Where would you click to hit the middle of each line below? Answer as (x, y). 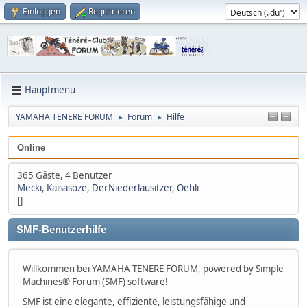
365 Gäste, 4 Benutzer (65, 175)
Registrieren (112, 11)
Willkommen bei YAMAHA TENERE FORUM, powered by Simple (153, 268)
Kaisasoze (67, 187)
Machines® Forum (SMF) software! (95, 281)
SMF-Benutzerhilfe (61, 229)
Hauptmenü (50, 90)
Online (31, 147)
